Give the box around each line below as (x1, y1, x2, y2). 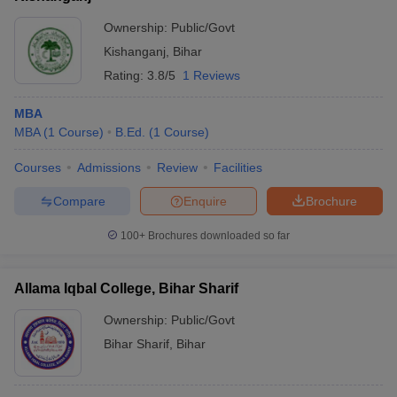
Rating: (104, 68, 147, 82)
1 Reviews (183, 68, 240, 82)
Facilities (214, 160, 262, 175)
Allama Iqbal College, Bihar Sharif (14, 281, 238, 296)
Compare (52, 193, 105, 208)
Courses (14, 160, 61, 175)
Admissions (77, 160, 141, 175)
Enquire (183, 193, 227, 208)
